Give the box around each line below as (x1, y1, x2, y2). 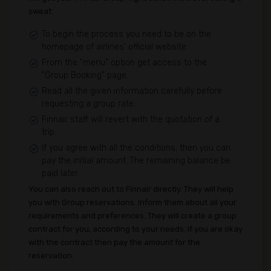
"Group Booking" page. (42, 70, 128, 80)
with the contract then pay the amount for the (28, 238, 200, 247)
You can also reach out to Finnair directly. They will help (28, 184, 233, 194)
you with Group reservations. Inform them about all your (28, 198, 237, 207)
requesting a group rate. (42, 99, 135, 109)
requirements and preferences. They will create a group (28, 211, 237, 220)
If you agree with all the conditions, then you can (42, 143, 230, 153)
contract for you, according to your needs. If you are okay (28, 224, 243, 233)
